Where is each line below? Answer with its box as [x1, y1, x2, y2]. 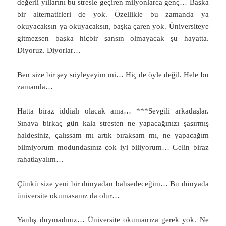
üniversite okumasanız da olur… [17, 191, 120, 200]
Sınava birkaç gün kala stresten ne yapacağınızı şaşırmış [17, 119, 209, 127]
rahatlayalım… [17, 155, 64, 163]
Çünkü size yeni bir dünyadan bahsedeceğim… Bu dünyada [17, 179, 209, 188]
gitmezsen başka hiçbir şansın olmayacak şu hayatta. [17, 34, 209, 42]
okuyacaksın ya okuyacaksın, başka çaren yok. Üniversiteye [17, 22, 209, 30]
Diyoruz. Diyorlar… [17, 46, 81, 54]
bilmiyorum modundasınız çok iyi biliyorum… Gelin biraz [17, 143, 209, 151]
